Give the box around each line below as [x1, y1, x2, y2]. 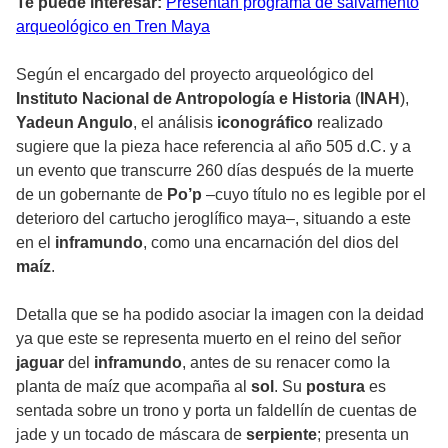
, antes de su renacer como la [182, 354, 390, 372]
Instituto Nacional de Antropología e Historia [16, 90, 351, 108]
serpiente [246, 426, 317, 444]
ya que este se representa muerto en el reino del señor [16, 330, 401, 348]
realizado [317, 114, 383, 132]
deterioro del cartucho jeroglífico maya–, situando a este [16, 210, 411, 228]
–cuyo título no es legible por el [206, 186, 426, 204]
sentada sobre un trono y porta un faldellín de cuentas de [16, 402, 417, 420]
